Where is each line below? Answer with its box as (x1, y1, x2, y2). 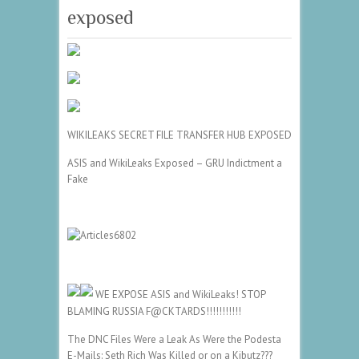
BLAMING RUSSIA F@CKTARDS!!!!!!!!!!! (67, 304, 241, 318)
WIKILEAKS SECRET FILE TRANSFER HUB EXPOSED (67, 127, 292, 142)
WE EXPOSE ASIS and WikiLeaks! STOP (93, 287, 265, 301)
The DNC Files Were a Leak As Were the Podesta (67, 332, 281, 346)
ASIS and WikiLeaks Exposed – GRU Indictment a (67, 155, 282, 170)
